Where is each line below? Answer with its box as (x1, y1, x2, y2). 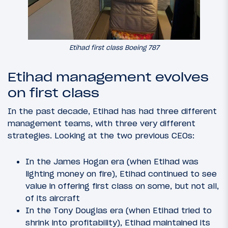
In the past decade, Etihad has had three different (8, 106, 217, 117)
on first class (8, 85, 99, 101)
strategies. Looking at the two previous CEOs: (8, 130, 194, 141)
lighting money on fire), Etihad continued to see (25, 168, 217, 179)
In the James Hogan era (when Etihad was (25, 156, 198, 167)
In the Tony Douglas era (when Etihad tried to (25, 205, 212, 216)
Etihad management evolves (8, 70, 209, 85)
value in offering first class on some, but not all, (25, 181, 219, 191)
